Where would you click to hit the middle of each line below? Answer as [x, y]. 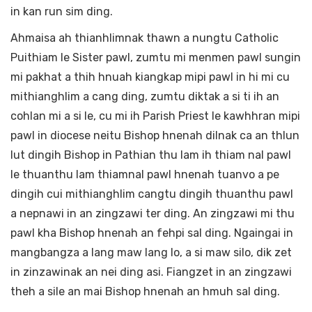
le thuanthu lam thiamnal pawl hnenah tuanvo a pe [145, 175]
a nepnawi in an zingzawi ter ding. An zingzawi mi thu [153, 214]
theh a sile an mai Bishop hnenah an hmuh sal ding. [145, 292]
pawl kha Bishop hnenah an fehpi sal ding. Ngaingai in [152, 233]
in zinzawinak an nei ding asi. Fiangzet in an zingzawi [151, 272]
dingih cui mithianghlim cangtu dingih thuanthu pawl [152, 194]
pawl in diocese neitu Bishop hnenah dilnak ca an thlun [155, 136]
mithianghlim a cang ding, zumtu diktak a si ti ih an [145, 97]
